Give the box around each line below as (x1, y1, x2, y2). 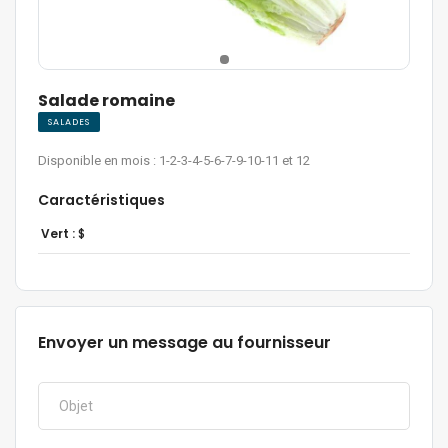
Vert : (40, 225, 75, 243)
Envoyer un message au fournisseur (38, 331, 331, 355)
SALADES (48, 116, 90, 129)
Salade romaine (38, 89, 175, 113)
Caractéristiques (38, 190, 165, 211)
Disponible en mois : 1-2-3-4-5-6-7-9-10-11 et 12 (38, 153, 310, 169)
